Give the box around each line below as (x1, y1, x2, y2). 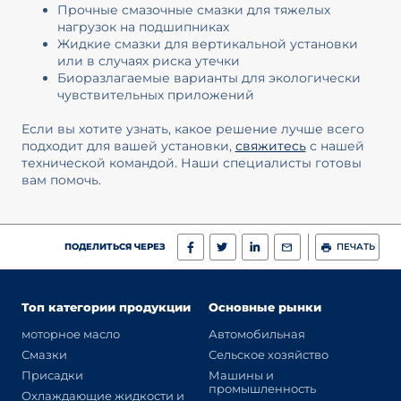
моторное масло (21, 327, 120, 342)
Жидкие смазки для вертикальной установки (56, 35, 358, 52)
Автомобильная (209, 327, 306, 342)
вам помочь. (21, 171, 101, 188)
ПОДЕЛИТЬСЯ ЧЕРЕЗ (64, 241, 166, 253)
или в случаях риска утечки (56, 52, 240, 69)
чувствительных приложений (56, 86, 254, 103)
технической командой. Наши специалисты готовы (21, 154, 362, 171)
